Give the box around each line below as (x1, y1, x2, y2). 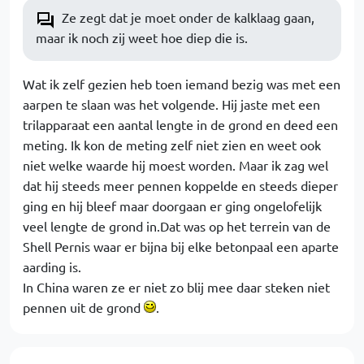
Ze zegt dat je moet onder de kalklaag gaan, (62, 9, 314, 25)
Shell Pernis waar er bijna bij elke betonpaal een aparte (23, 238, 339, 254)
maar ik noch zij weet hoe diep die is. (36, 29, 248, 45)
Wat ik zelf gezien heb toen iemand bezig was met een (23, 76, 340, 92)
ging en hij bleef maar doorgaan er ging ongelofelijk (23, 197, 322, 214)
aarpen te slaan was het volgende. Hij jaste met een (23, 96, 320, 112)
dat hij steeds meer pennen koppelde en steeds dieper (23, 177, 338, 193)
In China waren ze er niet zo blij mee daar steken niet (23, 279, 330, 295)
